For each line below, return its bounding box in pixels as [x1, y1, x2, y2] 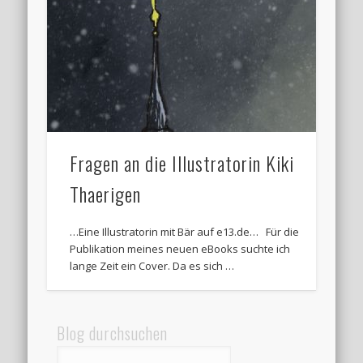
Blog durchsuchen [57, 321, 169, 346]
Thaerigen [70, 179, 142, 209]
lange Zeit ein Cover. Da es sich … [70, 258, 235, 274]
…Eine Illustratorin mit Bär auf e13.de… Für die [70, 224, 300, 240]
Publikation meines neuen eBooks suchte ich [70, 241, 291, 257]
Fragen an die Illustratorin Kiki [70, 148, 295, 178]
